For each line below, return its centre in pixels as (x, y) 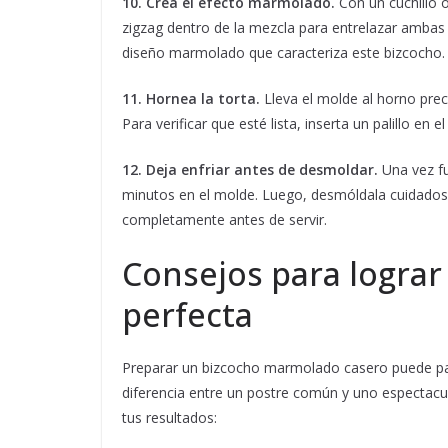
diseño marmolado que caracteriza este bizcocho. (283, 53)
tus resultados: (169, 418)
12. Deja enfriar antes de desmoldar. (250, 170)
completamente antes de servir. (224, 220)
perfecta (187, 315)
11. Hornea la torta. (191, 99)
